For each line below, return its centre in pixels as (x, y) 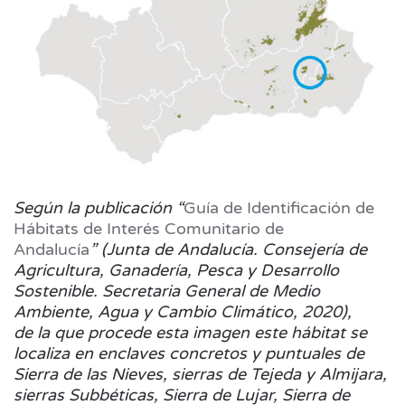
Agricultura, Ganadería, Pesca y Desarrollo (176, 270)
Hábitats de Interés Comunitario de (149, 229)
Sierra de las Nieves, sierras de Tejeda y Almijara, (200, 374)
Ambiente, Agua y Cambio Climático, (158, 312)
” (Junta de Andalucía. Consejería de (228, 250)
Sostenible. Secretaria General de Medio (167, 291)
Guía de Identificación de (279, 208)
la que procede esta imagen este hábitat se (202, 333)
